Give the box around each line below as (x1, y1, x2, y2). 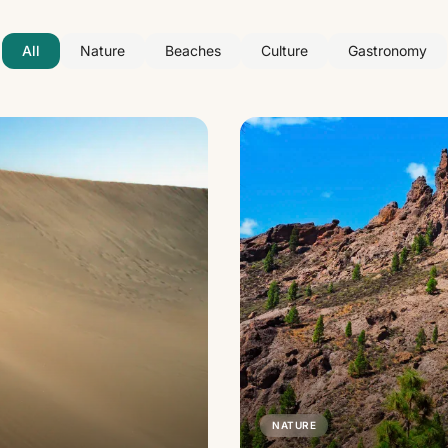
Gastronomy (347, 42, 427, 59)
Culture (260, 42, 308, 59)
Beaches (164, 42, 221, 59)
